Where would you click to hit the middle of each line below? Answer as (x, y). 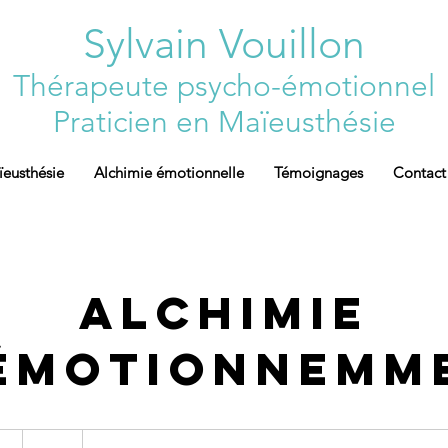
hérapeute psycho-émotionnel (232, 86)
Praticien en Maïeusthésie (224, 122)
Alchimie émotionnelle (169, 172)
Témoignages (318, 172)
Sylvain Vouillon (224, 43)
